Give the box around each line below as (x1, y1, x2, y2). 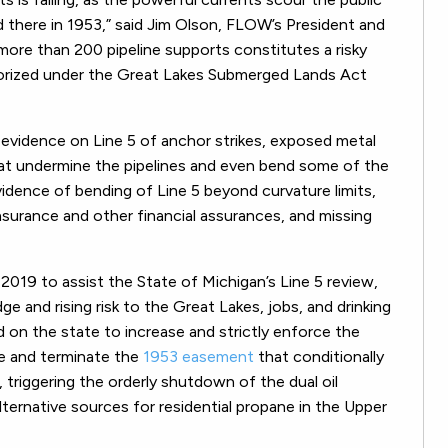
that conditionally (254, 346, 384, 366)
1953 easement (143, 346, 254, 366)
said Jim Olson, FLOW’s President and (115, 14, 385, 34)
